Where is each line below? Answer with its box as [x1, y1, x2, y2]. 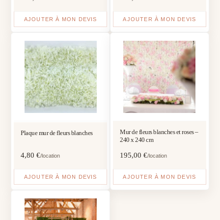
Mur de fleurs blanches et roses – [120, 128, 198, 136]
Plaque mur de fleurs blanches [21, 129, 93, 137]
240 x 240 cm [120, 136, 153, 143]
